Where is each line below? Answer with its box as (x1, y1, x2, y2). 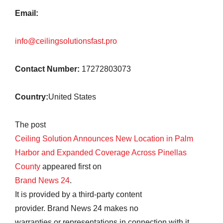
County (15, 162, 42, 171)
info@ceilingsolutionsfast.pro (15, 37, 117, 45)
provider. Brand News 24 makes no (15, 204, 138, 213)
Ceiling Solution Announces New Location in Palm (15, 134, 193, 143)
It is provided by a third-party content (15, 190, 142, 199)
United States (48, 93, 96, 101)
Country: (15, 93, 48, 101)
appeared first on (42, 162, 102, 171)
